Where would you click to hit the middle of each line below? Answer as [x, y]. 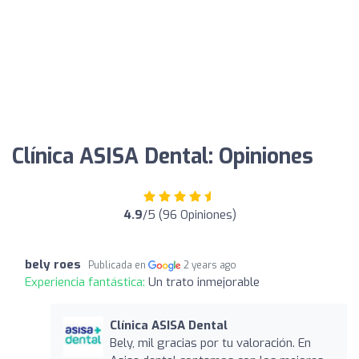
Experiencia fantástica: [87, 282]
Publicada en [118, 265]
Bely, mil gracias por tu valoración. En [210, 343]
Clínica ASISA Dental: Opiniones [163, 156]
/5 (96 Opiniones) [189, 214]
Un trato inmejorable [204, 282]
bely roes [53, 264]
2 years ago [210, 265]
